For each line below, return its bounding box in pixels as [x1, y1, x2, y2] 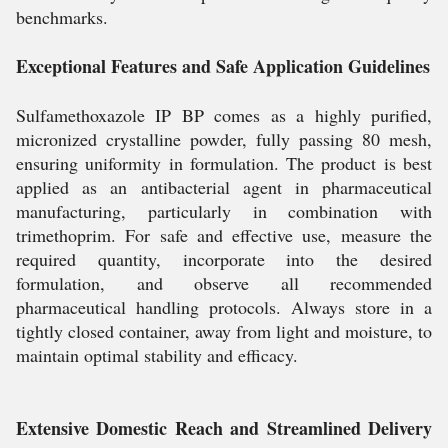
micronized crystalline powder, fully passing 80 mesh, [16, 127, 432, 151]
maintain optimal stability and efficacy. [16, 343, 298, 367]
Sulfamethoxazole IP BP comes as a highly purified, [16, 103, 432, 127]
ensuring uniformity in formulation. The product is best [16, 151, 432, 175]
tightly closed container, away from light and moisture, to [16, 319, 432, 343]
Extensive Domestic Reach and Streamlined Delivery [16, 415, 432, 441]
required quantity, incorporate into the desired [16, 247, 432, 271]
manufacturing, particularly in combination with [16, 199, 432, 223]
